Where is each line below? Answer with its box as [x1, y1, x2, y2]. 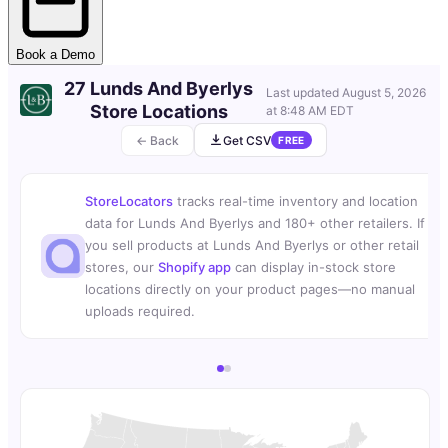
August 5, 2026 [341, 85, 426, 101]
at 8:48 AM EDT [265, 103, 354, 119]
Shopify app [158, 259, 231, 276]
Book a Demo [16, 47, 95, 63]
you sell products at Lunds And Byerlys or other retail [85, 237, 419, 254]
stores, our [85, 259, 158, 276]
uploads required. [85, 303, 195, 320]
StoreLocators [85, 193, 173, 210]
